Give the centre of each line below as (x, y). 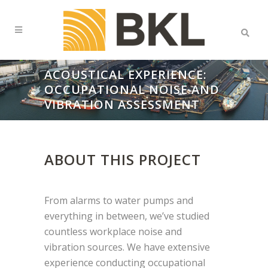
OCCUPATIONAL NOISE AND (132, 89)
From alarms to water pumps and (119, 200)
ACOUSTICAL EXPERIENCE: (126, 74)
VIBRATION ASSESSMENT (122, 104)
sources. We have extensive (149, 247)
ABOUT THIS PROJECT (123, 159)
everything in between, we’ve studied (127, 216)
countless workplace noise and (113, 231)
